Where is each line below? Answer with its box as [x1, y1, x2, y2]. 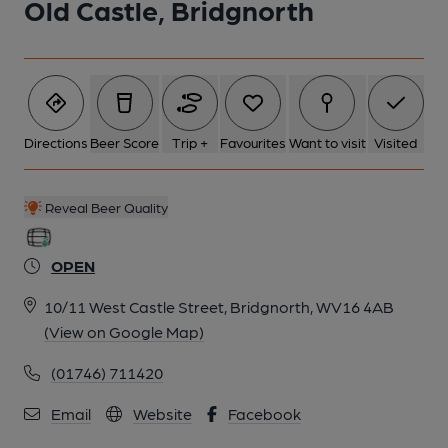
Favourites [220, 134, 287, 150]
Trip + [171, 134, 208, 150]
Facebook [228, 404, 301, 423]
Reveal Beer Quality [41, 199, 168, 215]
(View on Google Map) [44, 322, 204, 341]
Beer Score [90, 134, 160, 150]
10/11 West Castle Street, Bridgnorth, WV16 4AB [44, 297, 394, 316]
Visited [374, 134, 418, 150]
